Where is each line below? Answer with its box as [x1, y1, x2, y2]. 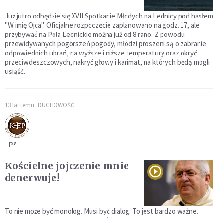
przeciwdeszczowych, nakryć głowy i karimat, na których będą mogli [5, 57, 210, 67]
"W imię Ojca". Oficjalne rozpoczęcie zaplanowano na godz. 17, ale [5, 20, 200, 30]
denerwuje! [5, 172, 59, 184]
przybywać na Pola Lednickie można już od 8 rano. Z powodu [5, 30, 185, 39]
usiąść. [5, 67, 25, 76]
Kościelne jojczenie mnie [5, 160, 129, 172]
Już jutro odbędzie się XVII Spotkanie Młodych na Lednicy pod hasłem [5, 11, 213, 21]
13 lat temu [5, 101, 34, 109]
